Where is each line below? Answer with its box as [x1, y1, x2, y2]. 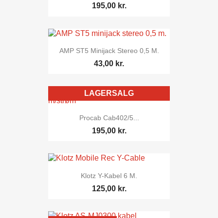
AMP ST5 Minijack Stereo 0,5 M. [59, 46, 159, 54]
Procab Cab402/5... [79, 114, 139, 122]
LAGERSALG [84, 89, 134, 98]
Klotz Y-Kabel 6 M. [81, 171, 137, 180]
